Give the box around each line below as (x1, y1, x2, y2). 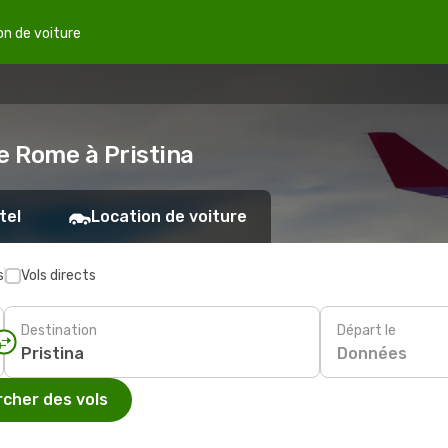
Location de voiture (91, 207, 247, 226)
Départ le (337, 321, 396, 339)
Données (337, 343, 407, 363)
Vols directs (21, 267, 96, 284)
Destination (21, 321, 97, 339)
